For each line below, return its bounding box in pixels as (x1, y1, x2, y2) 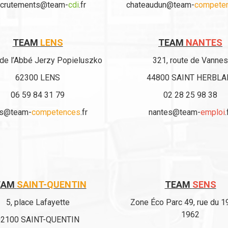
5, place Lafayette (6, 197, 70, 207)
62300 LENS (15, 73, 60, 82)
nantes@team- (149, 107, 201, 117)
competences (31, 107, 80, 117)
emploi (201, 107, 225, 117)
